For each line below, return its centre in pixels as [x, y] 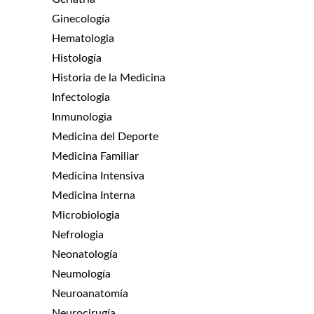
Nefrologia [78, 234]
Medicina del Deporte [105, 136]
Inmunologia [82, 117]
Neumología [81, 274]
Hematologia [83, 38]
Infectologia [81, 97]
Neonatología [85, 254]
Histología [77, 58]
